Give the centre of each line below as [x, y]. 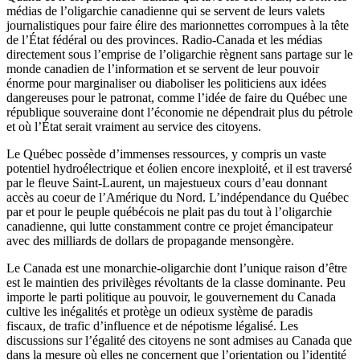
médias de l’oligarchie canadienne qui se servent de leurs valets [166, 11]
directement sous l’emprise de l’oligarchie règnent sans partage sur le [180, 55]
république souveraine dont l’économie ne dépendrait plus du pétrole [180, 112]
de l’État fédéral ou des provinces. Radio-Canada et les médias [164, 40]
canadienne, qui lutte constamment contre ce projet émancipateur [170, 227]
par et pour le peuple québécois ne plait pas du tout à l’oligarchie [169, 212]
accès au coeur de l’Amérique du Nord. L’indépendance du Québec [178, 198]
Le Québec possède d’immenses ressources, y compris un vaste [166, 154]
